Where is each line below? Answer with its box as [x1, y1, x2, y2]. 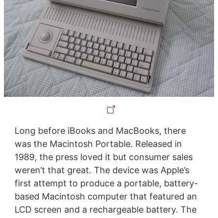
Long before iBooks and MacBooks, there [14, 125, 186, 136]
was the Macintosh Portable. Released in [14, 138, 182, 149]
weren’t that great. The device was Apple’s [14, 164, 189, 175]
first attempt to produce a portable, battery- [14, 178, 198, 188]
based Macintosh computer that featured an [14, 191, 197, 201]
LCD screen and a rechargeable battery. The [14, 204, 197, 215]
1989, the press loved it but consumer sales [14, 151, 193, 162]
